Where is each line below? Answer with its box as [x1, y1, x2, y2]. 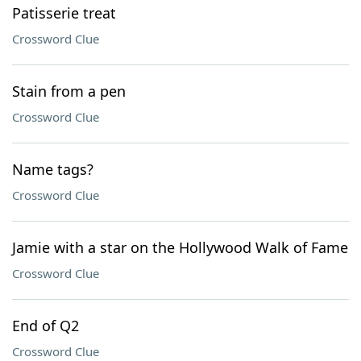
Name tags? [12, 160, 93, 179]
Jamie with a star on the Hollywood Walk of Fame [12, 238, 348, 257]
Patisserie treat [12, 3, 116, 23]
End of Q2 [12, 316, 79, 335]
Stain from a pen [12, 81, 126, 101]
